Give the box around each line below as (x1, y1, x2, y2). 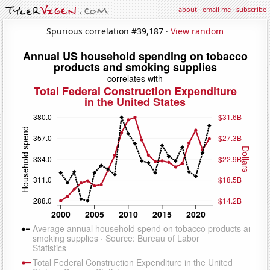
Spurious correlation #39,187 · (46, 25, 171, 37)
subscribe (236, 5, 266, 14)
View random (171, 25, 224, 37)
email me (202, 5, 231, 14)
